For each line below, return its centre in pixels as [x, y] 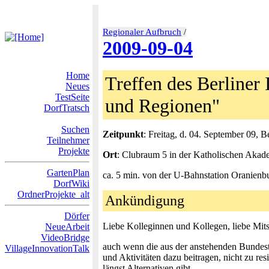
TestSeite [72, 97]
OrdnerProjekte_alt [53, 194]
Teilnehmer [68, 140]
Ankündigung [145, 201]
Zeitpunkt [123, 134]
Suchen [75, 129]
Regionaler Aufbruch [142, 32]
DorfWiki [71, 183]
